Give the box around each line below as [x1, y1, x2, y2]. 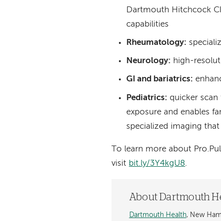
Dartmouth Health [129, 212, 186, 219]
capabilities [126, 20, 169, 29]
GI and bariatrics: [126, 75, 193, 84]
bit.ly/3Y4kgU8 [129, 159, 185, 168]
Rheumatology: [126, 38, 186, 47]
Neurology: [126, 57, 171, 66]
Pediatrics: [126, 93, 167, 102]
